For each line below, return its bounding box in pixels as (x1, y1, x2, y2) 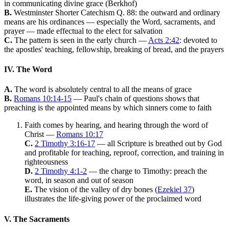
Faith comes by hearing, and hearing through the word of (25, 121, 208, 130)
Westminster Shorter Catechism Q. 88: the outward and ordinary (12, 8, 220, 17)
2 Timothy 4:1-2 (35, 167, 87, 176)
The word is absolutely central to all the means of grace (12, 85, 192, 94)
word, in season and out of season (25, 176, 133, 185)
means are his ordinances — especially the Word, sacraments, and (4, 17, 215, 26)
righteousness (25, 157, 68, 167)
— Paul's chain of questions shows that (72, 94, 199, 103)
